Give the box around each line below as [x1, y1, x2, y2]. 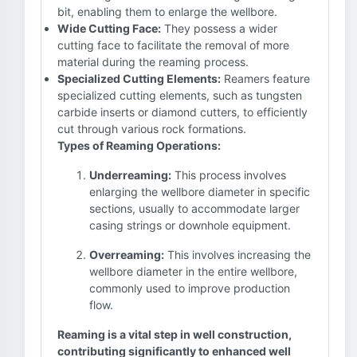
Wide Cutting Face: [57, 22, 161, 35]
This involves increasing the [164, 248, 311, 261]
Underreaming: [89, 168, 171, 182]
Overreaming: [89, 248, 164, 261]
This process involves [171, 168, 286, 182]
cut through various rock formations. [57, 122, 246, 135]
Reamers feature [221, 72, 310, 85]
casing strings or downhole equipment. [89, 218, 291, 232]
